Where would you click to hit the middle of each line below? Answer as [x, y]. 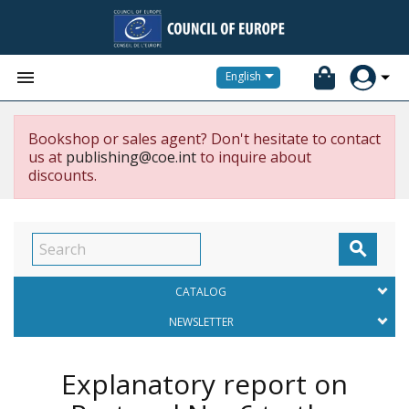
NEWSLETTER [201, 322]
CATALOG [201, 292]
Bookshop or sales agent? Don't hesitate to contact [204, 139]
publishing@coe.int [131, 157]
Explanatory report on [204, 384]
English [243, 77]
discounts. [63, 175]
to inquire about [254, 157]
